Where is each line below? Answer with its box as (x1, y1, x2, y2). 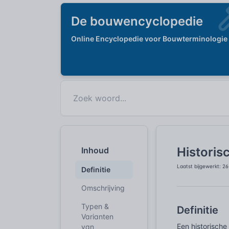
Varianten (81, 212, 113, 221)
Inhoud (81, 145, 109, 155)
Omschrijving (81, 184, 125, 192)
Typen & (81, 202, 109, 211)
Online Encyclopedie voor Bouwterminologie (71, 34, 227, 43)
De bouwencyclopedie (71, 14, 203, 29)
